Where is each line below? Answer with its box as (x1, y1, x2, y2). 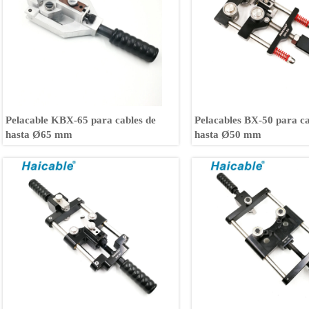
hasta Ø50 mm (195, 128, 262, 140)
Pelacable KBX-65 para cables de (6, 114, 157, 126)
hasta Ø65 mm (6, 128, 73, 140)
